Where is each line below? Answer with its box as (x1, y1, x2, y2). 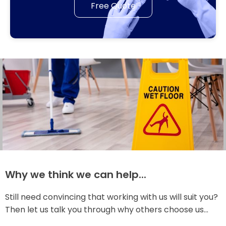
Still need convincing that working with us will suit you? (5, 191, 218, 203)
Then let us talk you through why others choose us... (5, 203, 208, 215)
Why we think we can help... (5, 167, 146, 182)
